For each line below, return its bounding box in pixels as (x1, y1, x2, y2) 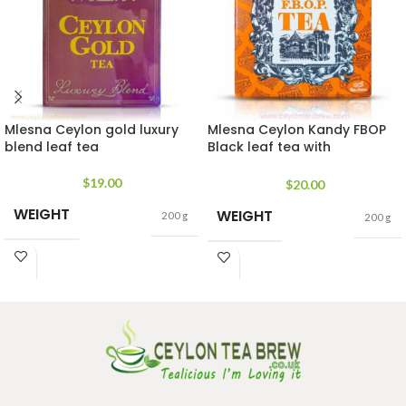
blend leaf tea (5, 138, 99, 157)
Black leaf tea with (208, 138, 331, 157)
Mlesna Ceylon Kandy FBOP (208, 121, 386, 140)
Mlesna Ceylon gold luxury (5, 121, 179, 140)
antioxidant (208, 155, 283, 174)
